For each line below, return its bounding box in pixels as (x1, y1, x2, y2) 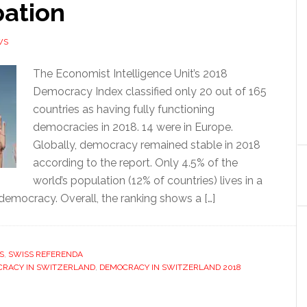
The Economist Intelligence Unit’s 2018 (33, 67, 228, 80)
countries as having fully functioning (33, 103, 214, 116)
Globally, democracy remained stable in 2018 (33, 138, 260, 151)
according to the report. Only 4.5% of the (33, 156, 238, 169)
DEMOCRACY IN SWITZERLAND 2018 (99, 262, 241, 272)
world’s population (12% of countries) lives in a (33, 174, 262, 187)
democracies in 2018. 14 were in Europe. (33, 121, 233, 134)
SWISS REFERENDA (8, 249, 83, 259)
